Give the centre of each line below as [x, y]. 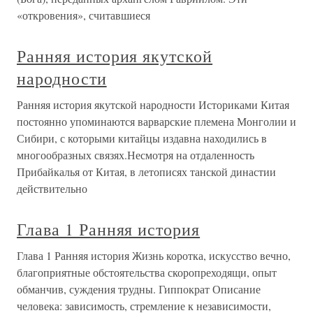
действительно [52, 189]
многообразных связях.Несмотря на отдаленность [136, 155]
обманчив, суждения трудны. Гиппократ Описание [139, 289]
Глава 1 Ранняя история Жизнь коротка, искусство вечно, [154, 256]
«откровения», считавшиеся [83, 15]
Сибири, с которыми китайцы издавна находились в [142, 138]
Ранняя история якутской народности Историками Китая [153, 105]
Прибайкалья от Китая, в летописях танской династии [146, 172]
